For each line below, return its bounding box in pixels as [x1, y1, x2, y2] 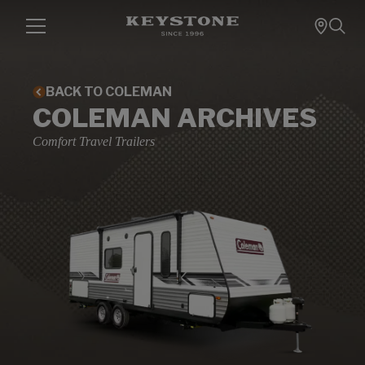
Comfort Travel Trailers [33, 134, 155, 148]
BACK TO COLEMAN [46, 84, 172, 99]
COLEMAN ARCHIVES [33, 102, 317, 134]
